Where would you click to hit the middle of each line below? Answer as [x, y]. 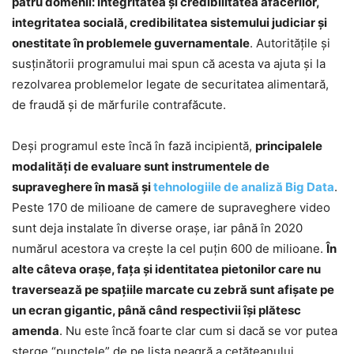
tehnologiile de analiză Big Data [244, 187]
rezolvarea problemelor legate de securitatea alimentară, [170, 85]
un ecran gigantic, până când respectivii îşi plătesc [156, 311]
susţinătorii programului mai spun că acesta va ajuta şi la [169, 64]
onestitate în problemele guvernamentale [131, 43]
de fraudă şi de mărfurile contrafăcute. [119, 105]
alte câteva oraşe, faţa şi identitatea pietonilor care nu [166, 269]
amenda [36, 331]
